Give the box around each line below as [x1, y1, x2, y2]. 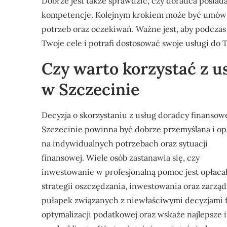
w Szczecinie [42, 79, 139, 100]
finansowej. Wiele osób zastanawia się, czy [42, 153, 200, 163]
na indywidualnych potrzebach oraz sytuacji [42, 138, 208, 148]
